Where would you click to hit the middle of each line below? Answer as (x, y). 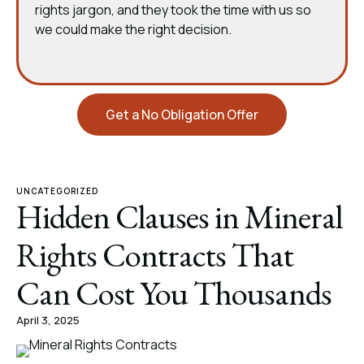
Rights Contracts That (155, 255)
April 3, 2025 (48, 320)
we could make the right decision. (133, 29)
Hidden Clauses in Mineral (179, 217)
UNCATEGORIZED (57, 191)
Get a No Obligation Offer (182, 115)
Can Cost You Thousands (174, 293)
